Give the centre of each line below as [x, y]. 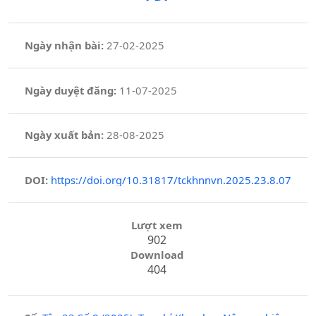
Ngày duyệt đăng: [70, 90]
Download [157, 254]
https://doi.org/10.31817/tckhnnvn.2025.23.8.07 [171, 180]
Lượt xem [157, 225]
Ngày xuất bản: [64, 135]
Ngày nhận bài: [64, 45]
